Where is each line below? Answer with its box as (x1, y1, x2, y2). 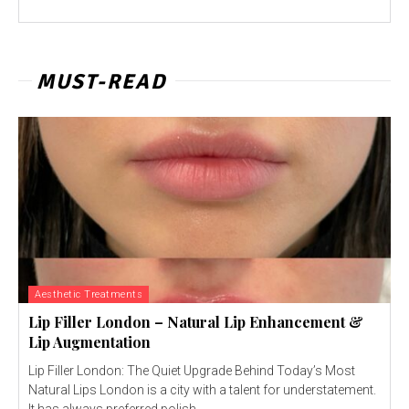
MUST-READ (37, 68, 166, 95)
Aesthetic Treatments (35, 288, 142, 300)
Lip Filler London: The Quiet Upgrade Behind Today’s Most (28, 363, 355, 378)
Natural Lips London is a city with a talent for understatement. (28, 383, 376, 397)
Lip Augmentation (28, 332, 151, 351)
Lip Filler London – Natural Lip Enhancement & (28, 312, 363, 331)
